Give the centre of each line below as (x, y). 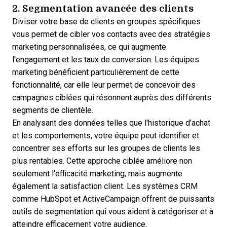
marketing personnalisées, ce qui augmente (89, 47)
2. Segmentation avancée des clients (103, 8)
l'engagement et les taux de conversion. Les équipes (106, 60)
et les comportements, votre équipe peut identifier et (106, 136)
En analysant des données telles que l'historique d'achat (111, 123)
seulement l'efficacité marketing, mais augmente (97, 174)
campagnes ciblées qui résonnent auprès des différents (112, 98)
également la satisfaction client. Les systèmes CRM (105, 186)
